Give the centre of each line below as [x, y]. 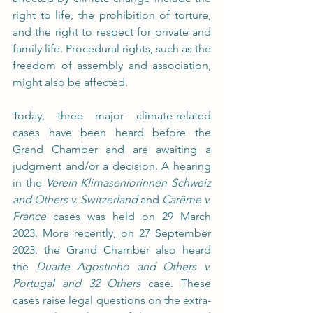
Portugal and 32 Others [81, 283]
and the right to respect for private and [112, 32]
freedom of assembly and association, [112, 65]
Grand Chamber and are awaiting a [112, 149]
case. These [180, 283]
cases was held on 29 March [129, 216]
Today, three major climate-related [112, 116]
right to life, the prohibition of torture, [112, 15]
